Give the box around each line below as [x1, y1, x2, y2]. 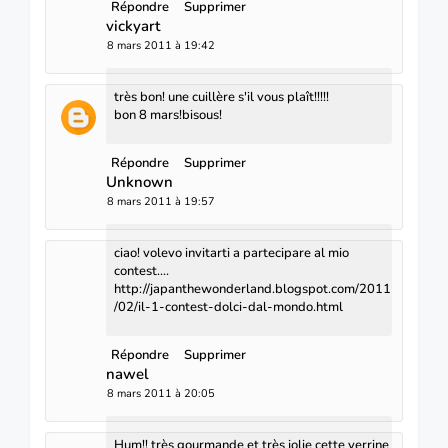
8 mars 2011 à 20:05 [107, 385, 215, 401]
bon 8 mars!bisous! [114, 105, 222, 124]
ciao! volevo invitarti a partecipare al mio [114, 243, 349, 262]
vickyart [106, 15, 160, 36]
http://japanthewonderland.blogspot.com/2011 [114, 279, 391, 298]
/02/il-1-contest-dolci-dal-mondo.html [114, 297, 343, 316]
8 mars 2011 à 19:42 [107, 37, 215, 53]
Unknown [106, 171, 173, 192]
